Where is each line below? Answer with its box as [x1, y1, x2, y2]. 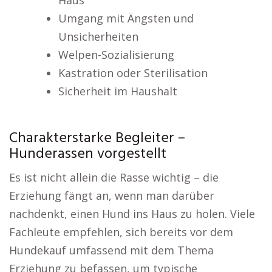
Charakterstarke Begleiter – [9, 127, 185, 150]
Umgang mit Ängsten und [58, 11, 194, 25]
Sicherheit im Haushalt [58, 84, 177, 98]
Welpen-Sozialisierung [58, 47, 174, 62]
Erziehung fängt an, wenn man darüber [9, 188, 214, 203]
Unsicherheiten [58, 29, 138, 44]
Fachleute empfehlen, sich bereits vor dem [9, 225, 233, 239]
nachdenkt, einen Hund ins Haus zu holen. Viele [9, 206, 255, 221]
